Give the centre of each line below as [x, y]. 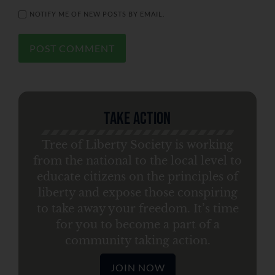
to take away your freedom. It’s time [137, 209]
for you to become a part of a [137, 225]
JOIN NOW [137, 267]
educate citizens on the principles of [137, 177]
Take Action [137, 119]
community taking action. [137, 241]
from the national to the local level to [137, 161]
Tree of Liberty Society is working [137, 145]
